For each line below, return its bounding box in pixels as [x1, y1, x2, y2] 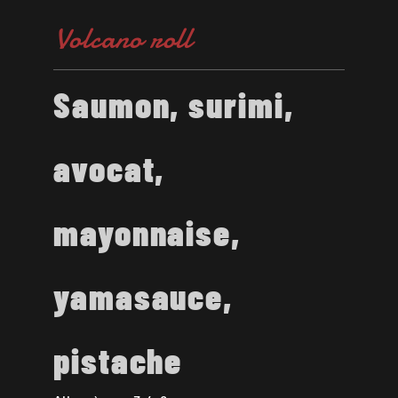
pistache [53, 338, 183, 381]
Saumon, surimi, [53, 82, 294, 125]
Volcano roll [55, 17, 193, 59]
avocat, [53, 146, 165, 189]
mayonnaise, [53, 210, 241, 253]
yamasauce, [53, 274, 233, 317]
